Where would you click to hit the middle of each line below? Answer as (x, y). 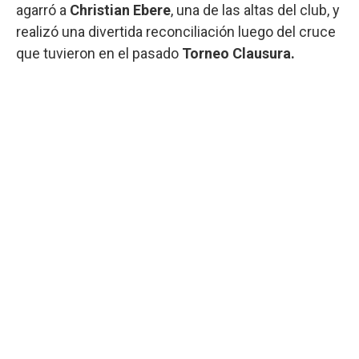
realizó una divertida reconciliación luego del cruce (176, 31)
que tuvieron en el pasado (99, 53)
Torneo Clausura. (238, 53)
